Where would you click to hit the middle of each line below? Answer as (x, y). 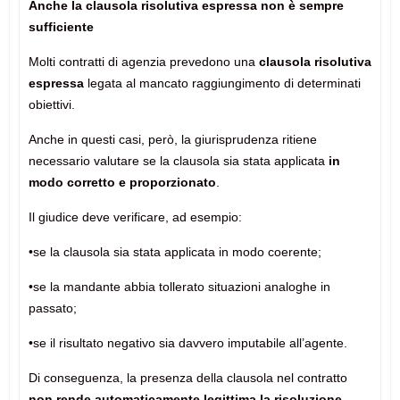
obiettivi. (51, 105)
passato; (52, 308)
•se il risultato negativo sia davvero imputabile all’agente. (187, 343)
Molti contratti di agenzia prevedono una (143, 62)
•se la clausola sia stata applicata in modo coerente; (175, 252)
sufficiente (61, 27)
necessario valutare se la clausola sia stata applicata (178, 161)
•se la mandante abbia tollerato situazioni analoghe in (179, 287)
